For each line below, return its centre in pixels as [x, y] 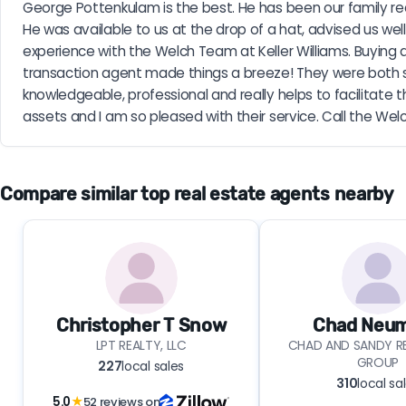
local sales [153, 366]
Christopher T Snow [141, 325]
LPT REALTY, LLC [141, 345]
